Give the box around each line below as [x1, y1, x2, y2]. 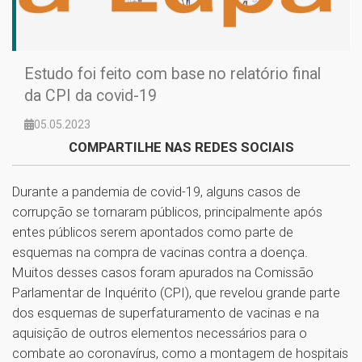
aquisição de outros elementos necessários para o [12, 324, 307, 341]
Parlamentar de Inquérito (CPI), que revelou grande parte [12, 284, 340, 301]
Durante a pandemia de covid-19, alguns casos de [12, 183, 301, 200]
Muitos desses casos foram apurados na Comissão [12, 263, 314, 280]
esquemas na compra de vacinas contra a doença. [12, 243, 308, 260]
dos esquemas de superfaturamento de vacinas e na [12, 304, 319, 321]
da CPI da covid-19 [24, 86, 157, 105]
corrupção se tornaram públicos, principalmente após [12, 203, 322, 220]
